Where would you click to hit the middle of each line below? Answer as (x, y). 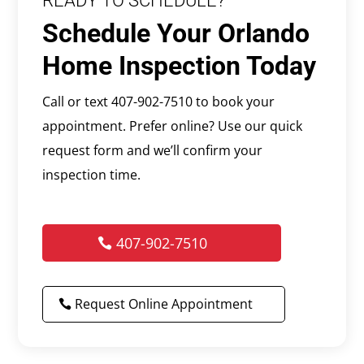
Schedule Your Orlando (176, 33)
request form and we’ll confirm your (153, 150)
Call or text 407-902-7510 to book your (159, 101)
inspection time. (92, 174)
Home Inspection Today (180, 65)
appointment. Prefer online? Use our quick (173, 126)
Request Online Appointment (164, 303)
